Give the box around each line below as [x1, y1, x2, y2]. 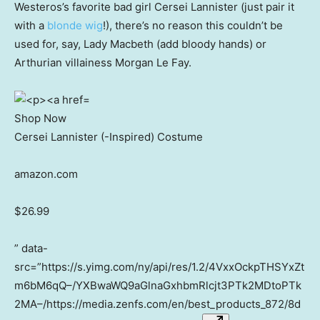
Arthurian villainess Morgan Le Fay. [14, 56, 191, 70]
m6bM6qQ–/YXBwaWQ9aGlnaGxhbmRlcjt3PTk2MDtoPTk [14, 279, 301, 293]
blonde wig [47, 19, 103, 33]
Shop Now [14, 111, 66, 126]
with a [14, 19, 47, 33]
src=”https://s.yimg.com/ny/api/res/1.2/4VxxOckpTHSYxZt [14, 260, 304, 274]
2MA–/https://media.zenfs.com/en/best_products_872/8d [14, 297, 301, 311]
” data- [14, 241, 48, 256]
